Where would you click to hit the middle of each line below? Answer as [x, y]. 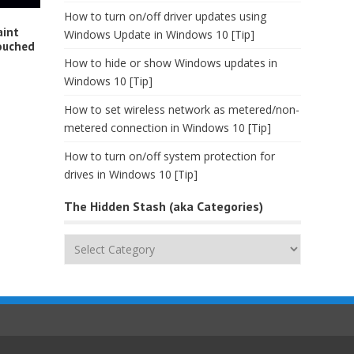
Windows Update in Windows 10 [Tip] [159, 34]
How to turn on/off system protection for [169, 156]
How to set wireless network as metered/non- [182, 109]
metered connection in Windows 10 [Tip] [168, 128]
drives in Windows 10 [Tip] [131, 174]
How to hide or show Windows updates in [171, 63]
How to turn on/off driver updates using [165, 16]
